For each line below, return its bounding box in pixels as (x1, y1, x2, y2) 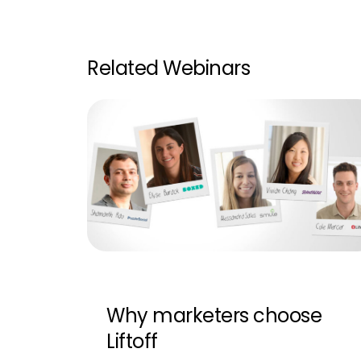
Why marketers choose (106, 301, 322, 329)
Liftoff (106, 327, 158, 355)
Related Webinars (87, 55, 251, 82)
